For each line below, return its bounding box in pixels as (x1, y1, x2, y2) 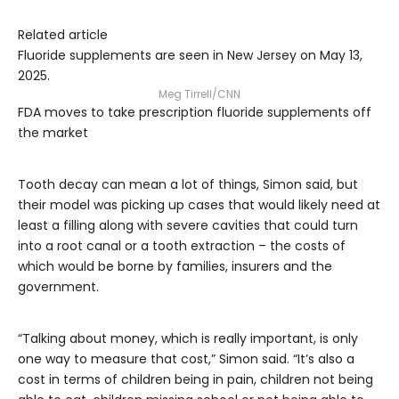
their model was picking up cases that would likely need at (18, 196, 380, 214)
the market (18, 124, 88, 142)
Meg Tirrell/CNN (159, 86, 240, 102)
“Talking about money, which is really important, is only (18, 330, 358, 347)
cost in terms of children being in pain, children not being (18, 370, 373, 388)
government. (18, 278, 99, 296)
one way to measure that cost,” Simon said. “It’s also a (18, 350, 354, 368)
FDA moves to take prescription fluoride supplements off (18, 103, 371, 121)
